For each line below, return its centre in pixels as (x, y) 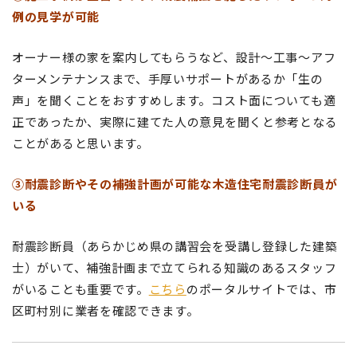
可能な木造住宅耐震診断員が (256, 183)
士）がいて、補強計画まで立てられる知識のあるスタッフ (175, 267)
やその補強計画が (125, 183)
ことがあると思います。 (80, 143)
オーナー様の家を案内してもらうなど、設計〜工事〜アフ (174, 57)
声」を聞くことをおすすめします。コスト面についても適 (174, 100)
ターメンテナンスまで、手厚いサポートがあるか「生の (168, 78)
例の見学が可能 (56, 16)
